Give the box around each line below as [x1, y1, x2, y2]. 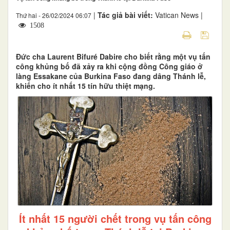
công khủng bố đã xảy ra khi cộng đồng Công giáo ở [16, 61, 203, 71]
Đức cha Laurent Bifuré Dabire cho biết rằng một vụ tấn [16, 51, 210, 62]
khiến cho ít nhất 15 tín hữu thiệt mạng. [16, 80, 155, 91]
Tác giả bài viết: [98, 9, 155, 20]
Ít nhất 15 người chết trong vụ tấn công [18, 211, 212, 226]
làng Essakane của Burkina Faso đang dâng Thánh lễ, [16, 70, 206, 81]
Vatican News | [155, 9, 203, 20]
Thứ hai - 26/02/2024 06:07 [16, 10, 91, 20]
